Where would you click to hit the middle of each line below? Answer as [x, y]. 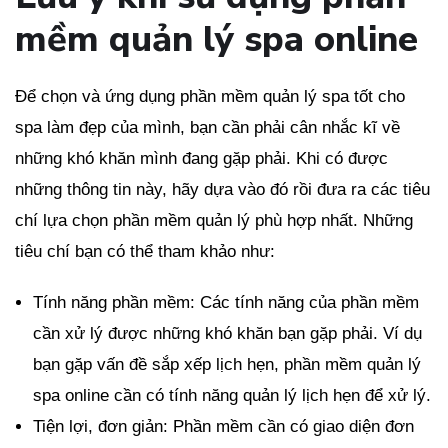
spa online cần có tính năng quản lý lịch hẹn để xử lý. [232, 396]
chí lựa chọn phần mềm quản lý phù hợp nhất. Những [214, 221]
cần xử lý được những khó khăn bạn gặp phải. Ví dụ [227, 334]
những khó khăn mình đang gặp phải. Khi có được [201, 159]
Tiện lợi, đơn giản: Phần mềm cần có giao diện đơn [223, 427]
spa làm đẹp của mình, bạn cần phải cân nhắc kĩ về [207, 128]
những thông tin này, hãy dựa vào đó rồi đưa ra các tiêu [222, 190]
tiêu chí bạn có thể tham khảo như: [145, 252]
